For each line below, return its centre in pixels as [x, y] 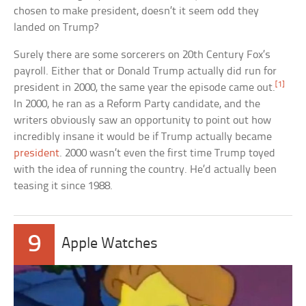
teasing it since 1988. [64, 186]
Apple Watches [110, 245]
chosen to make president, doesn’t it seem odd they [137, 12]
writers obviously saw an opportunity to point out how [143, 121]
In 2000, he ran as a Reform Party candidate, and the [137, 105]
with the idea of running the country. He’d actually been [145, 170]
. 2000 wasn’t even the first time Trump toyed [168, 154]
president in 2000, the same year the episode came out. [145, 88]
